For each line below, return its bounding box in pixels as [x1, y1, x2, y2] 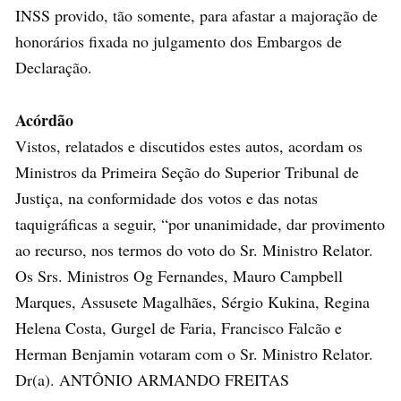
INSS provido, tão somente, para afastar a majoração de [15, 4, 378, 26]
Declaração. [15, 55, 92, 78]
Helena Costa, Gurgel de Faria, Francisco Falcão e [15, 316, 342, 338]
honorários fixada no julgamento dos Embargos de [15, 30, 342, 52]
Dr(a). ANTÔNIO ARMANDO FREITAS [15, 368, 289, 390]
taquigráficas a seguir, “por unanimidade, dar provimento [15, 212, 385, 235]
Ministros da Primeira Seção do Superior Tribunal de [15, 160, 359, 183]
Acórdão [15, 107, 73, 132]
